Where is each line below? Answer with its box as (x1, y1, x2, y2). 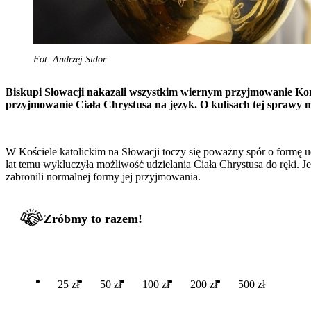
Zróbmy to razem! (44, 211, 142, 226)
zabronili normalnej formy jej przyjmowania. (6, 170, 201, 183)
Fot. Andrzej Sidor (33, 53, 106, 65)
